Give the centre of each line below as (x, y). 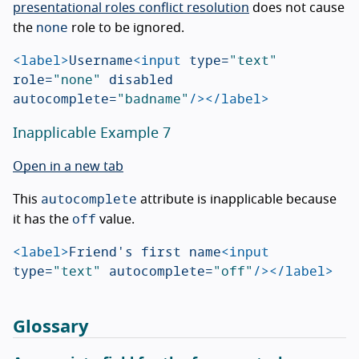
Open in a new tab (68, 166)
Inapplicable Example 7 (92, 133)
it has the (42, 219)
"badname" (153, 98)
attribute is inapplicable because (237, 199)
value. (115, 219)
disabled (141, 79)
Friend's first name (145, 251)
